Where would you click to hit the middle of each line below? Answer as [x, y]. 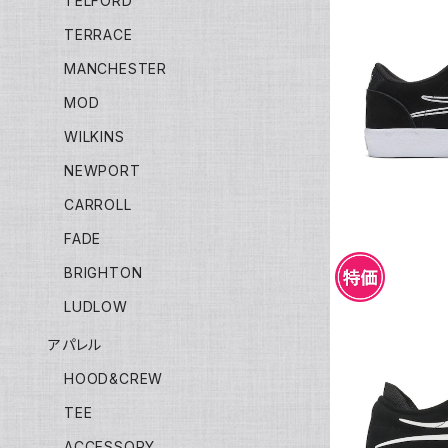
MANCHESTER [115, 68]
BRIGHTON [103, 272]
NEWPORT [102, 170]
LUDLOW [96, 306]
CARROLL [98, 204]
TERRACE [98, 34]
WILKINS [94, 136]
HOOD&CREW [114, 378]
